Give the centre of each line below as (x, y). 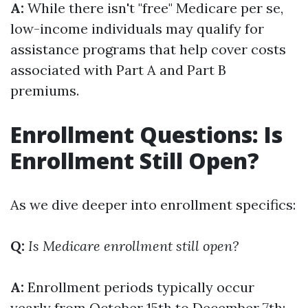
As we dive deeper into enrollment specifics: (153, 205)
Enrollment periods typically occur (139, 287)
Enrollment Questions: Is (146, 134)
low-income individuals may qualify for (137, 29)
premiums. (45, 90)
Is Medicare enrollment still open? (133, 246)
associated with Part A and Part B (118, 70)
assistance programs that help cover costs (148, 49)
